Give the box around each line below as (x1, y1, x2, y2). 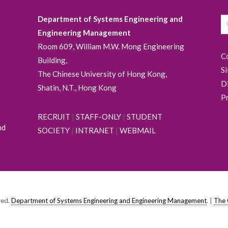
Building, (37, 55, 67, 65)
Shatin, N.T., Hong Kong (37, 83, 117, 93)
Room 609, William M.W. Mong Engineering (37, 42, 184, 51)
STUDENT (126, 112, 162, 122)
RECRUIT (37, 112, 70, 122)
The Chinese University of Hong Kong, (37, 69, 167, 79)
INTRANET (75, 126, 114, 135)
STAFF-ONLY (75, 112, 121, 122)
